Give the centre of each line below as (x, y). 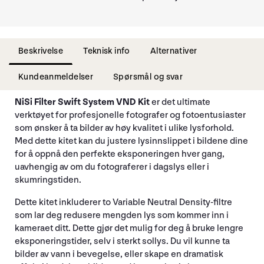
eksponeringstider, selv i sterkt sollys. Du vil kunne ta (122, 241)
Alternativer (174, 51)
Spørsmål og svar (148, 77)
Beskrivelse (41, 51)
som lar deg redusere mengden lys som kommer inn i (122, 215)
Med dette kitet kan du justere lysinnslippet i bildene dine (131, 141)
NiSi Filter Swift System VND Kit (83, 102)
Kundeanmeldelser (56, 77)
